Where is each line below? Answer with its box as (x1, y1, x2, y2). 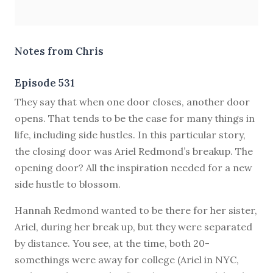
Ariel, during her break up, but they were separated (15, 220, 252, 233)
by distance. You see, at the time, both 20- (15, 236, 210, 249)
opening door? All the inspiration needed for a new (15, 161, 252, 174)
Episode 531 (15, 76, 74, 90)
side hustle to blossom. (15, 177, 121, 190)
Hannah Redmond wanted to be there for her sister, (15, 204, 257, 216)
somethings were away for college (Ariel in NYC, (15, 253, 239, 266)
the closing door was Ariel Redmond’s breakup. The (15, 144, 253, 157)
